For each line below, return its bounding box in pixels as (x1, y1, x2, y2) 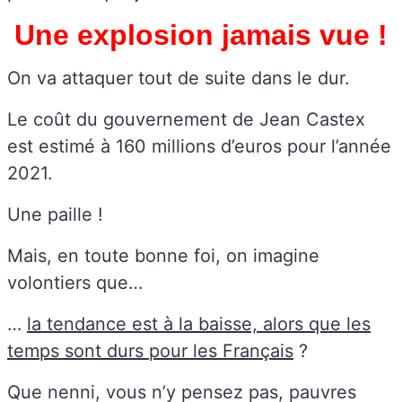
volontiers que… (7, 272, 143, 294)
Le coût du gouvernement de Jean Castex (7, 109, 365, 131)
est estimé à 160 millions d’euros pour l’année (7, 135, 391, 158)
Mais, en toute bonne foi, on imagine (7, 245, 319, 267)
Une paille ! (7, 204, 103, 226)
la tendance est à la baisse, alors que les (27, 313, 371, 336)
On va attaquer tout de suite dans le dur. (7, 67, 350, 90)
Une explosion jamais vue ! (14, 19, 388, 52)
